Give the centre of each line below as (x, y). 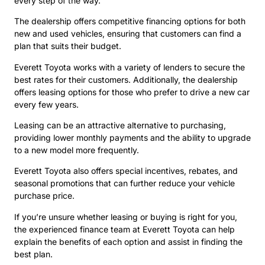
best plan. (33, 254)
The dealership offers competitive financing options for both (130, 21)
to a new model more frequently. (77, 150)
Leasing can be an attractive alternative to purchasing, (120, 125)
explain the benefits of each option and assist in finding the (128, 241)
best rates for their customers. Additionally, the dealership (126, 79)
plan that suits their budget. (68, 46)
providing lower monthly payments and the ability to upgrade (132, 137)
